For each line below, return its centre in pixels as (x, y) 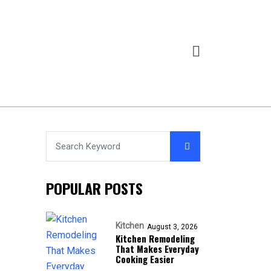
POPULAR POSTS (94, 188)
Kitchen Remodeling (155, 238)
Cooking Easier (145, 259)
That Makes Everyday (157, 249)
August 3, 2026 (172, 227)
